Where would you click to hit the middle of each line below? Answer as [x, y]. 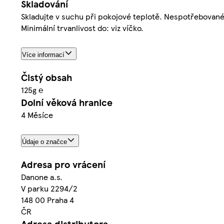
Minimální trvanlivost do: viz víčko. [82, 27]
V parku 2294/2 [49, 188]
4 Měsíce [37, 114]
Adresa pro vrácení [63, 164]
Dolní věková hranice [67, 102]
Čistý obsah [46, 77]
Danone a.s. [42, 176]
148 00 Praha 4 [47, 199]
